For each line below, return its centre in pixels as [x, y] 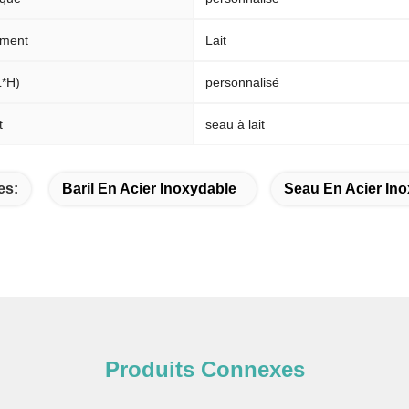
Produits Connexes [204, 369]
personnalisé [242, 82]
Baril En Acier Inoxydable [149, 189]
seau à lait [235, 124]
